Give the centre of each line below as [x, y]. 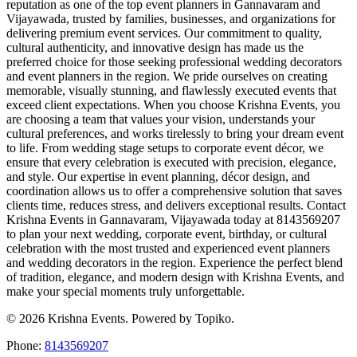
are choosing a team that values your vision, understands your [161, 119]
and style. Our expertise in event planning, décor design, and [158, 176]
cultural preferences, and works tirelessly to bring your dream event [175, 133]
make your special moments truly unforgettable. [126, 291]
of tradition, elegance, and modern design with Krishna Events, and [175, 277]
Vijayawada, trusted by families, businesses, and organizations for [171, 18]
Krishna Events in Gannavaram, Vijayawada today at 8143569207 [173, 219]
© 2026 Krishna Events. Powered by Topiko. [120, 318]
